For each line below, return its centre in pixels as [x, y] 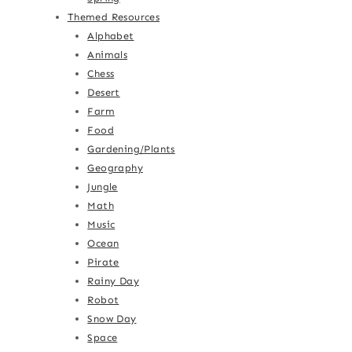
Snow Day [112, 319]
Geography [115, 168]
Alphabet [111, 36]
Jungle [103, 187]
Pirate [103, 262]
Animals [108, 55]
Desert [104, 93]
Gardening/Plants [131, 149]
